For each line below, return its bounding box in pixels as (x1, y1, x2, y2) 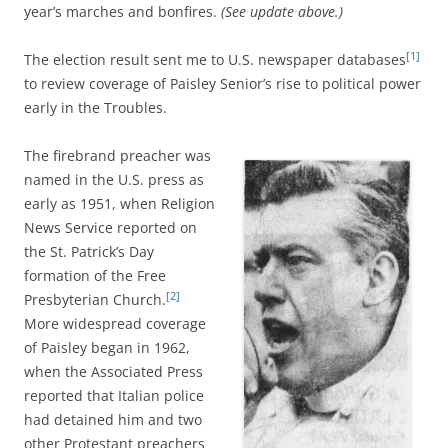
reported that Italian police (24, 386, 204, 405)
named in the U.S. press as (24, 170, 204, 189)
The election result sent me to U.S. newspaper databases (24, 50, 406, 69)
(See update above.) (221, 2, 343, 21)
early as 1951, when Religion (24, 194, 215, 213)
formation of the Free (24, 266, 166, 285)
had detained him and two (24, 410, 202, 429)
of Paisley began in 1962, (24, 338, 190, 357)
